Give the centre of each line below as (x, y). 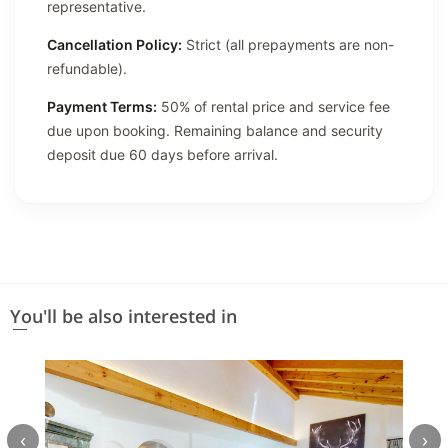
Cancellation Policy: (114, 44)
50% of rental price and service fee (273, 106)
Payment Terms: (102, 106)
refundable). (87, 68)
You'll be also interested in (123, 315)
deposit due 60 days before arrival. (162, 154)
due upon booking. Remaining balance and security (215, 130)
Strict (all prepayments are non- (288, 44)
